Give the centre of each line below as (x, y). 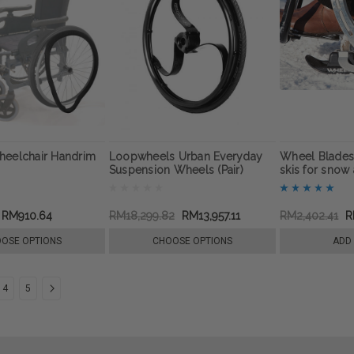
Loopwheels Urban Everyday (186, 156)
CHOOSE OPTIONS (193, 241)
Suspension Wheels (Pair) (176, 169)
